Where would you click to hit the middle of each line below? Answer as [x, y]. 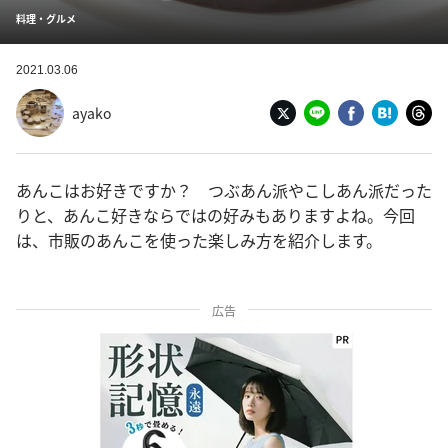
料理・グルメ [46, 18]
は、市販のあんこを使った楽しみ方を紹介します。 [199, 240]
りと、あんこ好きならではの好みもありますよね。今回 [215, 215]
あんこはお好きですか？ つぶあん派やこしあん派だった [224, 190]
